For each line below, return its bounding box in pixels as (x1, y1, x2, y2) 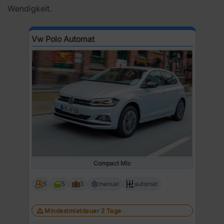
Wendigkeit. (7, 3, 51, 13)
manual (98, 179, 119, 187)
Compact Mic (93, 159, 131, 167)
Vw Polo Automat (31, 34, 94, 44)
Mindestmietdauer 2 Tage (42, 206, 121, 214)
